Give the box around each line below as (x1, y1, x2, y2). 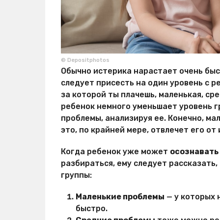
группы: (61, 170, 92, 180)
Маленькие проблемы (76, 192, 165, 202)
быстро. (76, 204, 108, 214)
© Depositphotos (61, 57, 110, 64)
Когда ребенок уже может (61, 147, 170, 157)
